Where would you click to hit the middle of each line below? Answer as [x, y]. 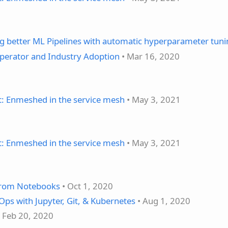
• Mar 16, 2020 [150, 56]
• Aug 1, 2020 [163, 201]
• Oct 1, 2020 [87, 186]
